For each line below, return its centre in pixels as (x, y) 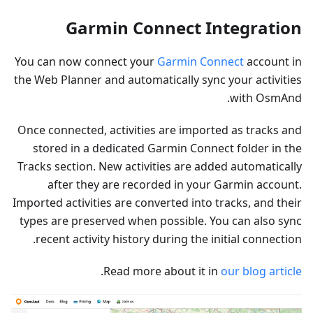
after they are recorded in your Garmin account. (175, 184)
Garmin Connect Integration (184, 27)
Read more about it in (162, 271)
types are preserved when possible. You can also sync (161, 220)
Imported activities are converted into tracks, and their (157, 202)
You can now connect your (86, 61)
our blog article (261, 271)
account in (273, 61)
